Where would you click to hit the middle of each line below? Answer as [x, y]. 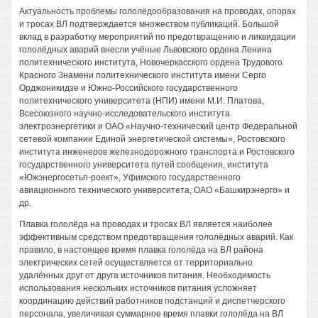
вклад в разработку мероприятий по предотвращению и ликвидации [158, 37]
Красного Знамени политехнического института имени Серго [143, 75]
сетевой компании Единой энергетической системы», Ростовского [152, 139]
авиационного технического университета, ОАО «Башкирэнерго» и [154, 190]
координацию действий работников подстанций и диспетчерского [152, 301]
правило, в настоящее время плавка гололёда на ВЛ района [141, 250]
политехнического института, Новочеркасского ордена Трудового [151, 62]
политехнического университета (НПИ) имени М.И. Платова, [142, 101]
